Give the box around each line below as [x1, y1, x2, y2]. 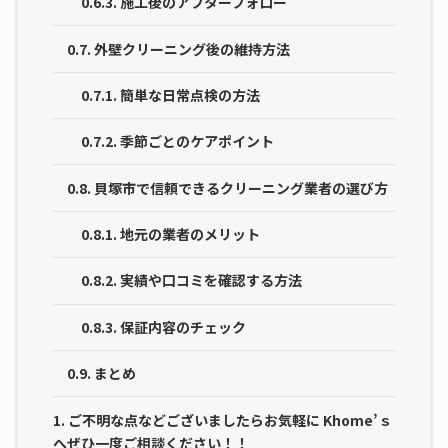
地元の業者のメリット [120, 224, 260, 245]
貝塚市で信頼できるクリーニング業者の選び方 [94, 177, 388, 198]
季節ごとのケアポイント [120, 131, 274, 152]
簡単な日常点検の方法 [120, 84, 260, 105]
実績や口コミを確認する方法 [120, 270, 302, 291]
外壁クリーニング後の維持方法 [94, 38, 290, 59]
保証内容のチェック [120, 316, 246, 337]
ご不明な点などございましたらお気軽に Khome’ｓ [68, 409, 392, 430]
